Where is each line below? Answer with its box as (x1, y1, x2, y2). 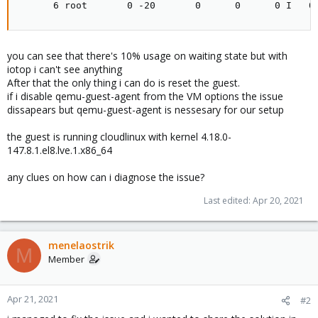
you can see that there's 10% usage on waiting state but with (7, 49, 287, 62)
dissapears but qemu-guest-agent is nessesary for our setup (7, 103, 284, 116)
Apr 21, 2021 (7, 292, 58, 305)
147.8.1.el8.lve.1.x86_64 (7, 143, 112, 157)
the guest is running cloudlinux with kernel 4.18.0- (7, 130, 231, 143)
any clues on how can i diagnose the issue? (7, 170, 204, 184)
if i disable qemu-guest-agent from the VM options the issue (7, 89, 283, 103)
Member (48, 253, 84, 265)
